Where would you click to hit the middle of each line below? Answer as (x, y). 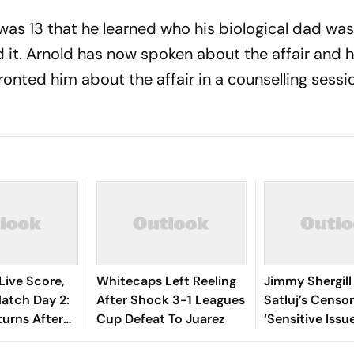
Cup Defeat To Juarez (160, 319)
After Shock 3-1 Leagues (170, 300)
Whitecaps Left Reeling (166, 281)
